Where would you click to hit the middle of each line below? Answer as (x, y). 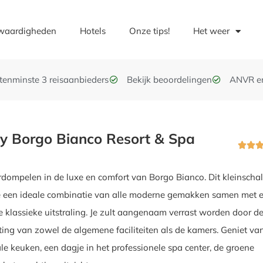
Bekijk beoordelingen (169, 80)
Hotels (93, 31)
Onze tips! (150, 31)
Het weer (212, 31)
